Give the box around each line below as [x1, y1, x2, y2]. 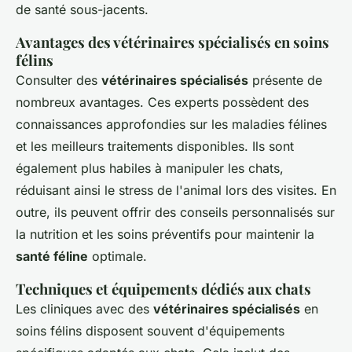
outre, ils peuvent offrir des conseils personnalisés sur [16, 203, 335, 220]
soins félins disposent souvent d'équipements [16, 322, 284, 339]
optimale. [88, 247, 147, 264]
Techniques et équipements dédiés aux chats [16, 278, 311, 299]
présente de [248, 71, 322, 88]
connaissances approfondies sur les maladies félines [16, 115, 327, 132]
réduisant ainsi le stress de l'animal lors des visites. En [16, 181, 336, 198]
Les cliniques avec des [16, 300, 153, 317]
